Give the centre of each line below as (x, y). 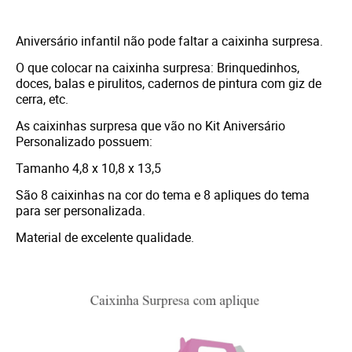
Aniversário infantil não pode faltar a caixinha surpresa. (169, 41)
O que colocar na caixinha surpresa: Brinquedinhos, (158, 68)
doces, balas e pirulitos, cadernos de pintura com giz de (169, 84)
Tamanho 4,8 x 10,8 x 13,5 (90, 169)
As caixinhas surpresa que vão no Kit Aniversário (150, 126)
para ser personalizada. (82, 211)
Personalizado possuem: (84, 142)
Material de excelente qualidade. (106, 238)
